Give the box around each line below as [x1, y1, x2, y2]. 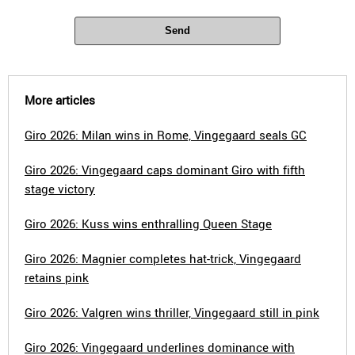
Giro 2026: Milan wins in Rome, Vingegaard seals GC [25, 127, 307, 143]
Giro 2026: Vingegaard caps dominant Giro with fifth [25, 162, 305, 177]
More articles [25, 92, 95, 108]
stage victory [25, 181, 95, 197]
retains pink [25, 269, 89, 285]
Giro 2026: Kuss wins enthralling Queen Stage [25, 216, 272, 231]
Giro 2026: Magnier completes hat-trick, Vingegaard [25, 250, 301, 266]
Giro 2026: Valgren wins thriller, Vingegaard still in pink [25, 304, 319, 320]
